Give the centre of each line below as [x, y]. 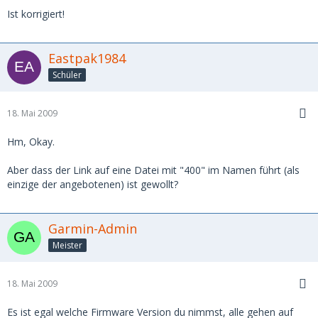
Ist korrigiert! [36, 14]
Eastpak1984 [87, 59]
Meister [67, 245]
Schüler [67, 75]
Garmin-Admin [93, 229]
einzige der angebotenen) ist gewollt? [93, 185]
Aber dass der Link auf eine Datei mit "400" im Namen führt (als [153, 170]
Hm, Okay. [31, 142]
